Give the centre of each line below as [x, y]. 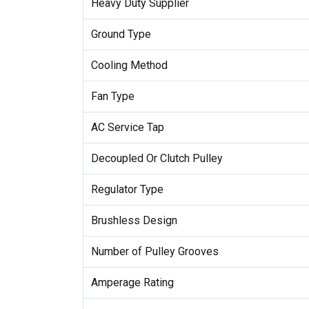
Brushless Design [134, 220]
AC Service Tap [127, 127]
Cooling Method [129, 65]
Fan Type [112, 96]
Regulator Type [127, 189]
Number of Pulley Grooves [154, 251]
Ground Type [121, 34]
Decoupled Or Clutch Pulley [157, 158]
